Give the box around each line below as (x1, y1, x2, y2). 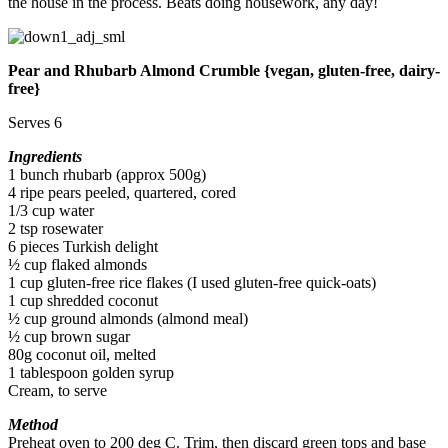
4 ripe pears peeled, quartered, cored (8, 184, 236, 202)
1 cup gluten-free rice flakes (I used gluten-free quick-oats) (8, 274, 376, 292)
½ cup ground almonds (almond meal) (8, 310, 248, 328)
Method (8, 416, 58, 434)
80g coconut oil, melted (8, 346, 156, 364)
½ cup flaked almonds (8, 256, 147, 274)
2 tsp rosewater (8, 220, 103, 238)
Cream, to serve (8, 382, 107, 400)
